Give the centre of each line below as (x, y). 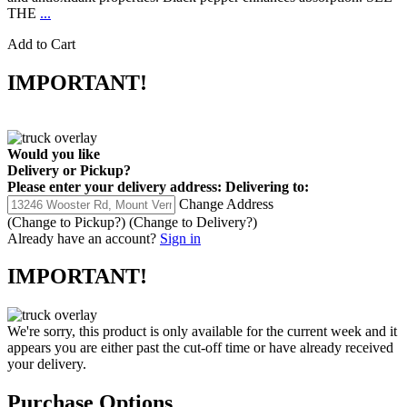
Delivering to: (267, 186)
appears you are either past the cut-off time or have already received (200, 348)
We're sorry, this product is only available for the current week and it (202, 332)
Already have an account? (82, 238)
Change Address (226, 203)
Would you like (54, 154)
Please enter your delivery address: (114, 186)
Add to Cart (41, 44)
